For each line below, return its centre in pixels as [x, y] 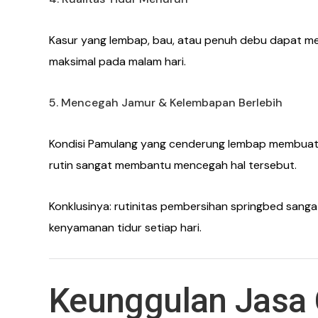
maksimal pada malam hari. [117, 62]
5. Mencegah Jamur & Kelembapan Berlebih [166, 103]
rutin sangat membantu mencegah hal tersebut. [173, 165]
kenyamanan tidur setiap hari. [125, 228]
